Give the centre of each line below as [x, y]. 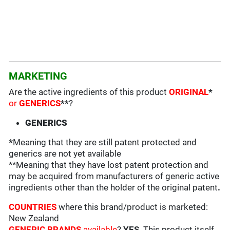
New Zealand [34, 218]
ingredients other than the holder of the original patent [113, 188]
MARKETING [38, 76]
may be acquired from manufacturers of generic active [114, 176]
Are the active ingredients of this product [89, 92]
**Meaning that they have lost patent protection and [109, 165]
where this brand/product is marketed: [133, 207]
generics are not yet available [65, 154]
